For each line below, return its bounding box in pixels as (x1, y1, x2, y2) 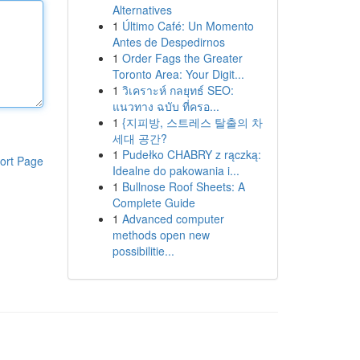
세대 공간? (112, 130, 167, 146)
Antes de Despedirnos (112, 34, 225, 50)
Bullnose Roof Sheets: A (121, 178, 245, 194)
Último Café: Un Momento (121, 18, 254, 34)
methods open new (112, 227, 210, 243)
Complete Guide (112, 194, 195, 211)
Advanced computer (121, 211, 224, 227)
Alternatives (112, 2, 172, 18)
